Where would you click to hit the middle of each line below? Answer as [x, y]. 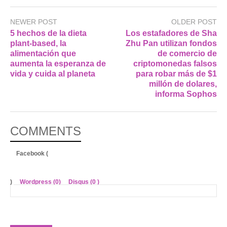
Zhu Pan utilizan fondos [171, 43]
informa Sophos [186, 94]
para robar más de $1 [176, 73]
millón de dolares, [183, 84]
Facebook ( [32, 153]
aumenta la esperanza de [58, 63]
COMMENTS [46, 131]
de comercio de [187, 53]
